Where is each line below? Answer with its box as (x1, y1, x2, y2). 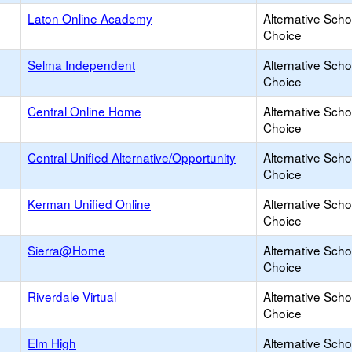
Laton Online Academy (27, 9, 152, 27)
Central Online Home (27, 102, 141, 119)
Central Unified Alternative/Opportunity (27, 148, 236, 166)
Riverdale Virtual (27, 288, 116, 305)
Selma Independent (27, 56, 135, 73)
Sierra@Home (27, 241, 105, 258)
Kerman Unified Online (27, 195, 151, 212)
